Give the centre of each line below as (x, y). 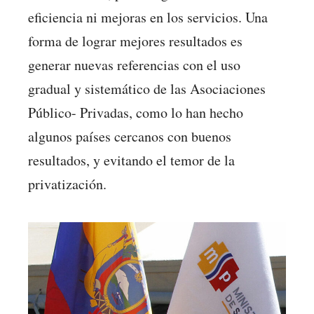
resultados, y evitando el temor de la (131, 161)
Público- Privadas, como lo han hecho (136, 113)
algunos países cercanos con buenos (130, 137)
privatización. (67, 184)
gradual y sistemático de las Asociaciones (147, 89)
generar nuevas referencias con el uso (134, 65)
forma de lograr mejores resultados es (135, 41)
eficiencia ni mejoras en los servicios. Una (148, 18)
